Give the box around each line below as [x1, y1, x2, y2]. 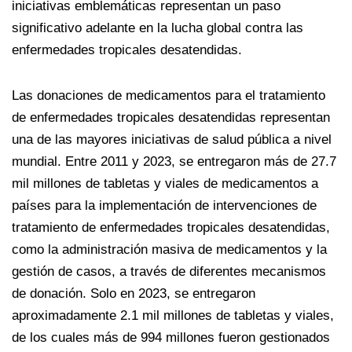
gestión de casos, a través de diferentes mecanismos [12, 264, 326, 280]
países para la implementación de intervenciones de [12, 198, 317, 214]
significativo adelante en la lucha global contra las [12, 20, 303, 36]
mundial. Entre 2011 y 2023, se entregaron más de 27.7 [12, 154, 336, 170]
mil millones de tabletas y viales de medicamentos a [12, 176, 318, 192]
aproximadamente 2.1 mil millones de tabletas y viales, [12, 308, 334, 324]
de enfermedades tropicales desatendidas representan [12, 110, 330, 126]
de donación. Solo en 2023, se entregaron [12, 286, 255, 302]
